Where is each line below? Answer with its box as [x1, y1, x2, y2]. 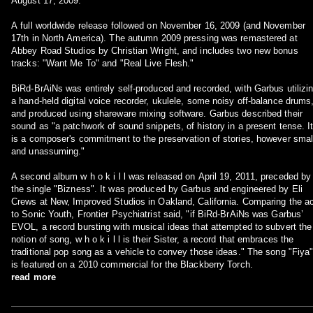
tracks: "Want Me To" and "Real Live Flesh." [11, 58, 194, 68]
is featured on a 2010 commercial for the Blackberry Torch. [11, 259, 253, 270]
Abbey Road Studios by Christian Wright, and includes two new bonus [11, 45, 298, 56]
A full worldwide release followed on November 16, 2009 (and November [11, 20, 305, 31]
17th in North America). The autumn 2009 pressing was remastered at [11, 33, 298, 43]
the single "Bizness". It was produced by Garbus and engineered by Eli [11, 184, 303, 194]
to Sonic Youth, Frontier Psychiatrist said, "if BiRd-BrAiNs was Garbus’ [11, 209, 304, 219]
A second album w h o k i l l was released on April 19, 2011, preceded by [11, 171, 312, 182]
